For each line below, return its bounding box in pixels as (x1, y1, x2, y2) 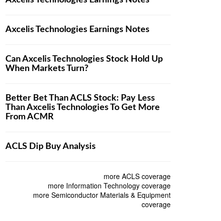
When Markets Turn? (5, 64, 88, 74)
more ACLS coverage (103, 171, 171, 182)
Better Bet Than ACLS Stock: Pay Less (5, 94, 155, 103)
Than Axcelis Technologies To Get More (5, 103, 160, 112)
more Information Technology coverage (47, 181, 171, 191)
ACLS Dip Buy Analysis (5, 142, 96, 151)
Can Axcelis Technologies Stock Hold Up (5, 55, 163, 64)
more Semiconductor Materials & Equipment (33, 190, 171, 200)
